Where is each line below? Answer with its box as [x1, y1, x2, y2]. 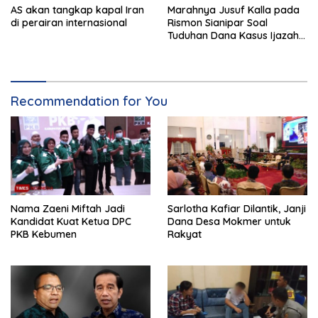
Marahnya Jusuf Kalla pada [168, 3, 300, 16]
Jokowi [168, 41, 202, 55]
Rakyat [168, 227, 202, 241]
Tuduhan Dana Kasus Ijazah [168, 28, 299, 42]
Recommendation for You [11, 92, 168, 109]
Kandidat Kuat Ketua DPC [11, 214, 131, 228]
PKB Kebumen [11, 227, 77, 241]
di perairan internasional [11, 16, 127, 29]
